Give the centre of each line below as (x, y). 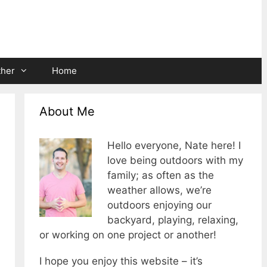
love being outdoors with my (175, 161)
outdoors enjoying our (159, 205)
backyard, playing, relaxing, (173, 220)
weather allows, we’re (159, 190)
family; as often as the (160, 176)
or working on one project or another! (128, 235)
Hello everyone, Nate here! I (174, 146)
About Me (67, 112)
